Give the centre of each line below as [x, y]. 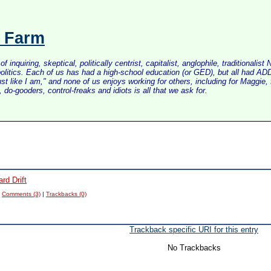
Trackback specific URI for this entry [194, 230]
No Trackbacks [194, 248]
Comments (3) [21, 194]
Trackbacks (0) [67, 194]
